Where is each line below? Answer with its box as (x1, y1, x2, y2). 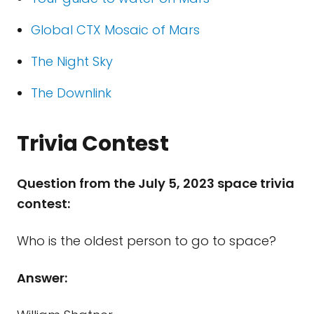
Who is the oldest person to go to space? (17, 232, 276, 250)
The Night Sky (31, 53, 113, 70)
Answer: (17, 269, 67, 287)
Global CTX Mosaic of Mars (31, 21, 200, 39)
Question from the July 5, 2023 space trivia (17, 175, 294, 192)
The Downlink (31, 84, 111, 102)
